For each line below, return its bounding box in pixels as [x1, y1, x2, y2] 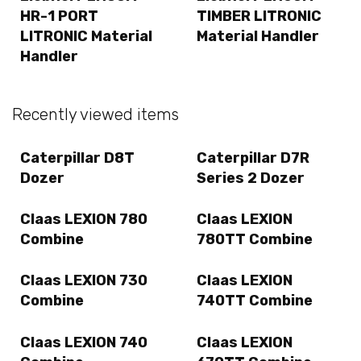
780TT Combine [197, 230, 313, 249]
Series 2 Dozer [197, 168, 305, 187]
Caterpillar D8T [20, 148, 135, 167]
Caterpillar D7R [197, 148, 309, 167]
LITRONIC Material [20, 27, 152, 46]
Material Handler [197, 27, 319, 46]
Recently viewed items [12, 104, 179, 124]
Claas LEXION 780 [20, 210, 147, 229]
